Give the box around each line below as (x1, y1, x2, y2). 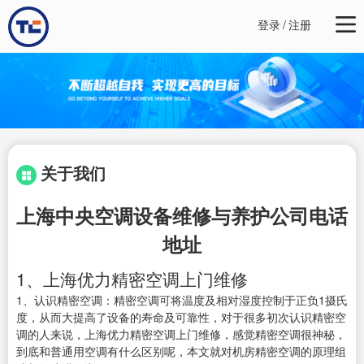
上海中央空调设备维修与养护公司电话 (16, 201, 348, 230)
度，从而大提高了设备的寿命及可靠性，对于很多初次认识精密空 (16, 309, 346, 326)
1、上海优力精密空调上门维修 (16, 266, 248, 292)
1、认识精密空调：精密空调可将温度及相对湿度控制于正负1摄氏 (16, 292, 348, 309)
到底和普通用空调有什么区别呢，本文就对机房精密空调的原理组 (16, 343, 346, 360)
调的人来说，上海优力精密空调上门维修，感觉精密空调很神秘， (16, 326, 346, 343)
